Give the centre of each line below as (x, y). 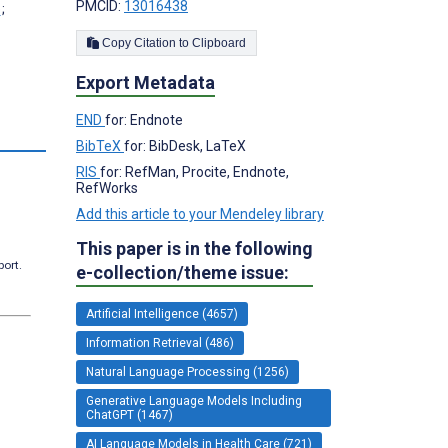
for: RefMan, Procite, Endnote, (194, 171)
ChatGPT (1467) (129, 414)
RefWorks (107, 187)
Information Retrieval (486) (160, 342)
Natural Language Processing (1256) (187, 371)
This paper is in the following (194, 248)
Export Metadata (145, 82)
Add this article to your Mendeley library (200, 213)
